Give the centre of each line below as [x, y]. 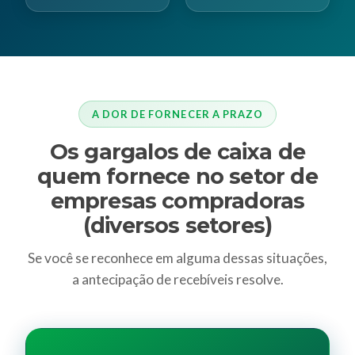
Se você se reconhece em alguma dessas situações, [177, 258]
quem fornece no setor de [177, 176]
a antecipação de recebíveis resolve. [177, 280]
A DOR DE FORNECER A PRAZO [177, 114]
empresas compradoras [177, 200]
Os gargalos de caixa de [177, 151]
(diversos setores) [177, 225]
